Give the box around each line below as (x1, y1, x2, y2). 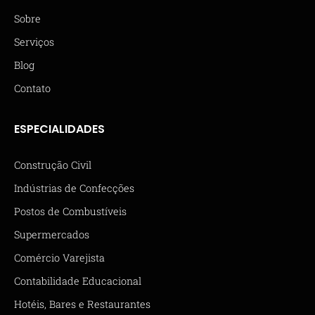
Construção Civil (14, 157, 91, 172)
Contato (14, 81, 51, 95)
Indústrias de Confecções (14, 181, 134, 195)
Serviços (14, 34, 54, 49)
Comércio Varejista (14, 250, 105, 264)
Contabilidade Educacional (14, 274, 141, 288)
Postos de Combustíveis (14, 204, 127, 218)
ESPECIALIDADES (14, 120, 105, 137)
